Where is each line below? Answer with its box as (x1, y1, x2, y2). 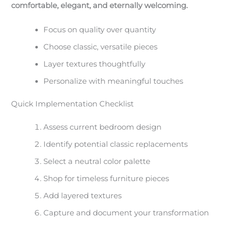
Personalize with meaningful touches (43, 76, 184, 86)
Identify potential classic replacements (43, 140, 188, 149)
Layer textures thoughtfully (43, 59, 146, 69)
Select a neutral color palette (43, 157, 151, 166)
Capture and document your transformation (43, 208, 209, 218)
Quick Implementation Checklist (11, 99, 134, 109)
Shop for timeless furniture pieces (43, 174, 169, 184)
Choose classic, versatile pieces (43, 42, 158, 51)
